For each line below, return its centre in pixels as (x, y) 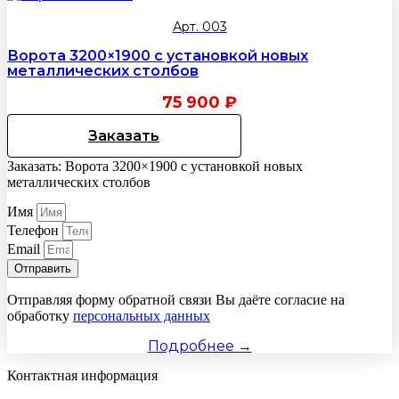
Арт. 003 (199, 27)
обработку (40, 315)
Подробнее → (199, 346)
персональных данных (142, 315)
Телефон (35, 230)
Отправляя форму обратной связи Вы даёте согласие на (176, 299)
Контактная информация (82, 375)
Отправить (43, 268)
